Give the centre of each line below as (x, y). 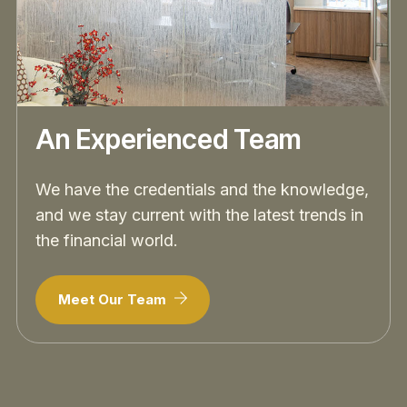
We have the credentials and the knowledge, (202, 189)
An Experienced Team (169, 139)
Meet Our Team (114, 299)
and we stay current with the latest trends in (199, 215)
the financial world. (107, 240)
